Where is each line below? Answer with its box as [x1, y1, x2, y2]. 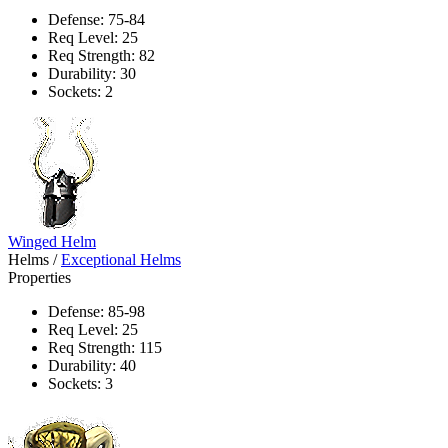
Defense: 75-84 [48, 10, 145, 28]
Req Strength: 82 [48, 46, 155, 64]
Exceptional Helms [61, 250, 181, 268]
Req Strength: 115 [48, 338, 162, 356]
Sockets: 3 [48, 374, 113, 392]
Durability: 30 [48, 64, 136, 82]
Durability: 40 [48, 356, 136, 374]
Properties [8, 268, 71, 286]
